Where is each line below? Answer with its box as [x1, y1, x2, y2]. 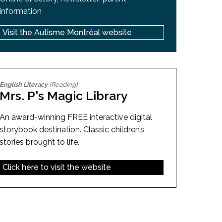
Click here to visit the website [2, 163, 111, 172]
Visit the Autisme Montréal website [2, 27, 132, 37]
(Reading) [48, 81, 78, 89]
